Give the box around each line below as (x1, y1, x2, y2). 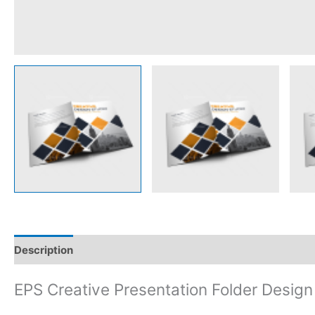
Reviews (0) (86, 243, 148, 257)
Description (14, 243, 73, 257)
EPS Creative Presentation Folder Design (14, 280, 313, 300)
